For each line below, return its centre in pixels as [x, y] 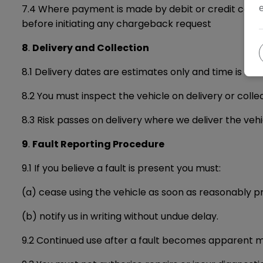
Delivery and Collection [91, 48]
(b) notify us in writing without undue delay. [120, 216]
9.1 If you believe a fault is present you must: [121, 168]
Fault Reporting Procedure [98, 144]
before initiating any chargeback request [117, 24]
